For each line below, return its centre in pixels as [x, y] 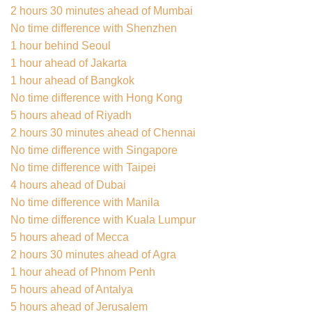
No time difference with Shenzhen [94, 28]
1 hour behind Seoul [61, 45]
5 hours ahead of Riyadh [71, 115]
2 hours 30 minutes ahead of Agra [93, 254]
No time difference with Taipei [83, 167]
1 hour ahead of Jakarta [69, 63]
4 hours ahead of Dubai [68, 185]
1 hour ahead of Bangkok [72, 80]
